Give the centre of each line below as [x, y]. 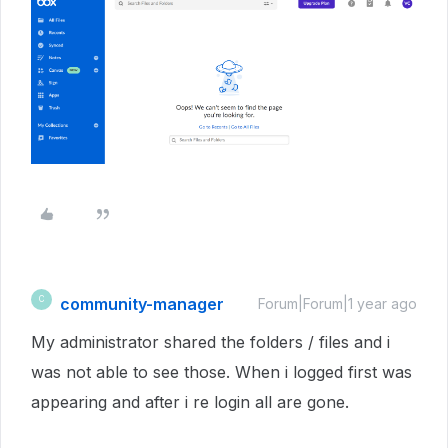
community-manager [142, 303]
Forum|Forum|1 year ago [337, 303]
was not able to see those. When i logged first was [221, 371]
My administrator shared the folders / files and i [210, 341]
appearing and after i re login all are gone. [190, 401]
